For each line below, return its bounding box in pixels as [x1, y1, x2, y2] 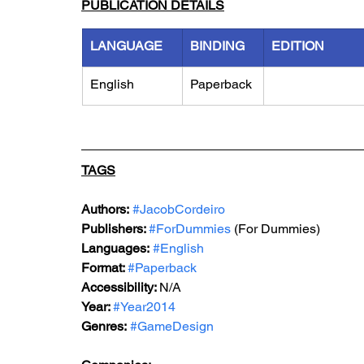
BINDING [190, 38, 245, 54]
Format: [81, 260, 128, 275]
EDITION [271, 38, 324, 54]
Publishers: [81, 221, 149, 236]
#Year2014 [113, 299, 175, 314]
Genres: [81, 318, 127, 334]
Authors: [81, 201, 129, 217]
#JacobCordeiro [132, 201, 225, 217]
